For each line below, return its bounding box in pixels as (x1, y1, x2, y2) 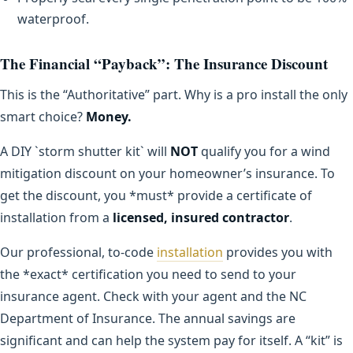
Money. (86, 107, 132, 125)
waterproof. (17, 9, 89, 28)
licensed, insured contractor (113, 208, 289, 226)
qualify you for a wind (198, 142, 330, 160)
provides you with (223, 243, 333, 261)
